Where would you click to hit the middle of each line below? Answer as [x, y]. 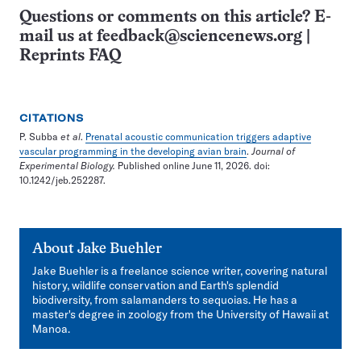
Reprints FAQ [70, 56]
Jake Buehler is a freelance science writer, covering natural [180, 270]
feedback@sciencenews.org [199, 36]
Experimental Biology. [67, 165]
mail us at [58, 36]
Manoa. [51, 328]
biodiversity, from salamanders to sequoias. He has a [165, 299]
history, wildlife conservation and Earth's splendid [156, 285]
